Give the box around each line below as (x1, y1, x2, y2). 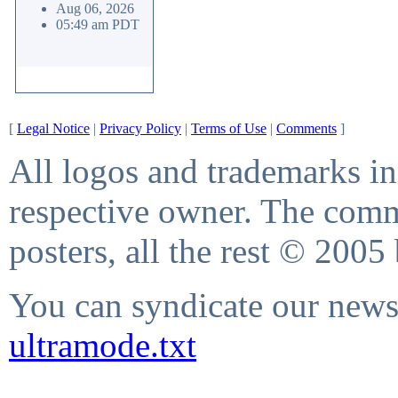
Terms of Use (191, 121, 267, 136)
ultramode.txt (9, 326, 196, 364)
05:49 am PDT (56, 17, 139, 32)
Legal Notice (17, 121, 90, 136)
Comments (276, 121, 337, 136)
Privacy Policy (99, 121, 181, 136)
